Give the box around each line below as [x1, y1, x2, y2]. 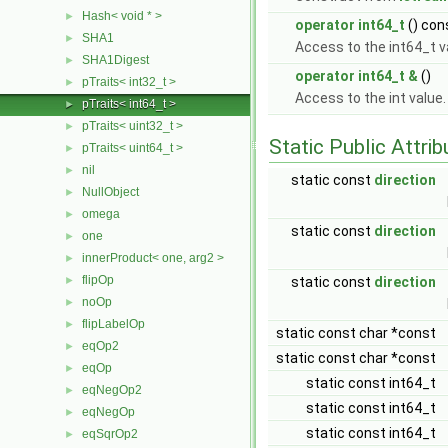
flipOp [82, 273, 114, 287]
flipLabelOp [82, 317, 145, 331]
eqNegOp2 [82, 383, 142, 397]
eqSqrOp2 [82, 427, 138, 441]
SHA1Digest [82, 53, 149, 67]
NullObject [82, 185, 139, 199]
